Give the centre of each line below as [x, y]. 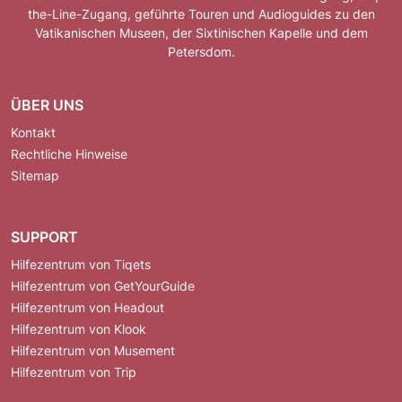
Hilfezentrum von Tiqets [81, 264]
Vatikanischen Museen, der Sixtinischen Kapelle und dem [201, 32]
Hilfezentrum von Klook [79, 328]
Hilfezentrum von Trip [74, 371]
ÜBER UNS [47, 105]
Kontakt [33, 132]
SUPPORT [44, 236]
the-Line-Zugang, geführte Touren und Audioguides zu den [201, 13]
